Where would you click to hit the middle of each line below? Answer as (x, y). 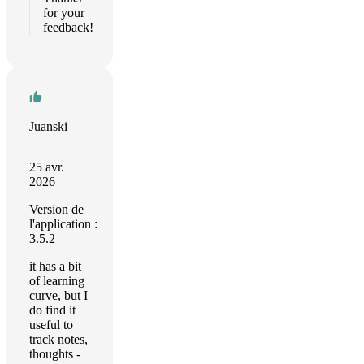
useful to (51, 325)
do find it (52, 310)
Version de (56, 209)
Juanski (48, 126)
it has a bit (55, 266)
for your (64, 13)
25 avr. (47, 167)
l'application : (63, 224)
